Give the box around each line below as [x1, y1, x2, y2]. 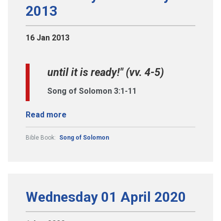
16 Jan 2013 [26, 33, 70, 42]
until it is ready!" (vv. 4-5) [47, 66, 164, 78]
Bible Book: [26, 134, 57, 141]
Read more [26, 110, 67, 119]
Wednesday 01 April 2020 [26, 188, 186, 205]
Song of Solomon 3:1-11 [47, 86, 137, 96]
